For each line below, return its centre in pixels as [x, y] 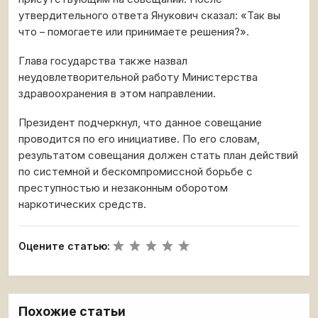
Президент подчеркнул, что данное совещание [140, 123]
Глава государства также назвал [103, 61]
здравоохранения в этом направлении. [117, 94]
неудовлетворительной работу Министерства [138, 77]
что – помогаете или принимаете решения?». [134, 32]
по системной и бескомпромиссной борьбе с [136, 172]
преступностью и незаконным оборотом [123, 188]
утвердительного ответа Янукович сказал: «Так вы [149, 16]
